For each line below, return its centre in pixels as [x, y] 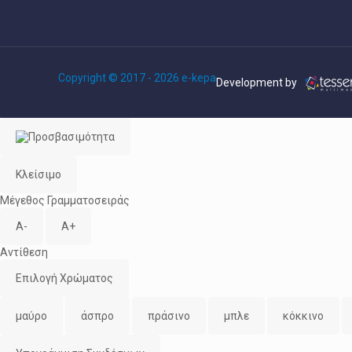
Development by [258, 82]
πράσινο [169, 316]
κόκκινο [303, 316]
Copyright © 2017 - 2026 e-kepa [137, 78]
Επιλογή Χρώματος [64, 278]
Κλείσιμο [38, 174]
